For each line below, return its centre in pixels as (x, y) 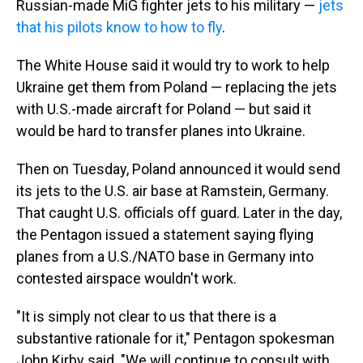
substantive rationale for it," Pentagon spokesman (175, 338)
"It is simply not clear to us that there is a (146, 316)
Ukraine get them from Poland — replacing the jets (177, 87)
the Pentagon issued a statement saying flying (165, 235)
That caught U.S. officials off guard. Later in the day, (179, 213)
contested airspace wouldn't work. (126, 278)
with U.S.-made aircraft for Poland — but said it (164, 109)
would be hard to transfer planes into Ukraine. (161, 131)
